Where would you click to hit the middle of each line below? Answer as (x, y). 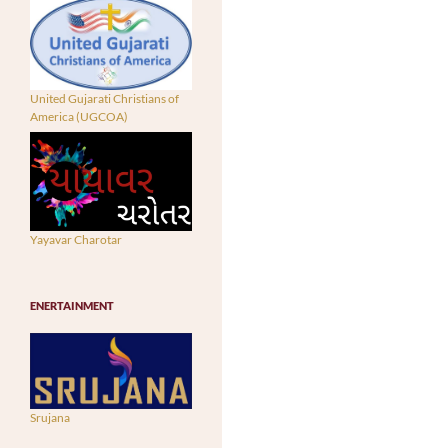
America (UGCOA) (79, 117)
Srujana (50, 417)
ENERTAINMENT (72, 305)
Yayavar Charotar (76, 239)
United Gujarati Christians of (104, 99)
